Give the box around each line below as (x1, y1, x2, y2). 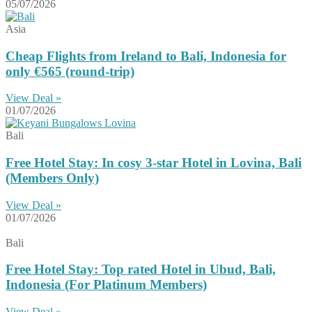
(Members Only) (6, 170, 99, 185)
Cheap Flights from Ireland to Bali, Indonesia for (6, 48, 286, 63)
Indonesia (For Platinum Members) (6, 277, 207, 292)
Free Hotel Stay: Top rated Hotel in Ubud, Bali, (6, 262, 276, 277)
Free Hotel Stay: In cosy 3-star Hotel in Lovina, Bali (6, 155, 302, 170)
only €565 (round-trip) (6, 63, 134, 79)
